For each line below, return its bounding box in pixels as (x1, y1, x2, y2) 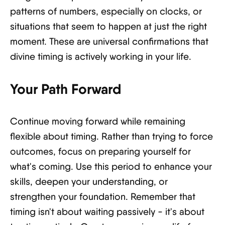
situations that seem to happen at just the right (10, 21, 207, 32)
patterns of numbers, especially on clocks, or (10, 6, 202, 17)
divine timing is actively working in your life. (10, 51, 191, 62)
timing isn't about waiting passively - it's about (10, 206, 204, 217)
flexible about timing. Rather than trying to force (10, 131, 213, 142)
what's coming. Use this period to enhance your (10, 161, 212, 172)
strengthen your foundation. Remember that (10, 191, 195, 202)
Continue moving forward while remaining (10, 116, 185, 127)
